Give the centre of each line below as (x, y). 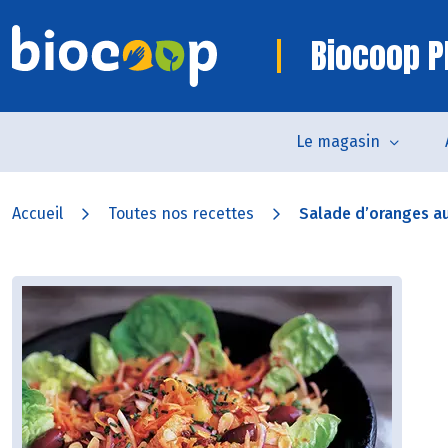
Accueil (37, 213)
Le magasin (338, 141)
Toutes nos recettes (181, 213)
